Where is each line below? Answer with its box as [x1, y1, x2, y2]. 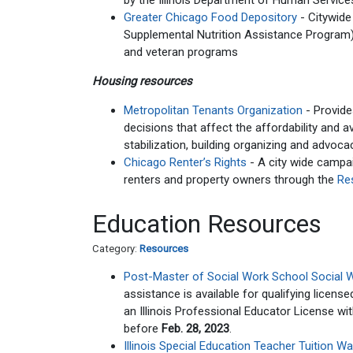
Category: [92, 242, 139, 255]
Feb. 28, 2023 [162, 321, 229, 336]
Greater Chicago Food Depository [124, 10, 297, 24]
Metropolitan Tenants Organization [124, 103, 303, 117]
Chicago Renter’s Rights [124, 155, 247, 169]
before [124, 321, 162, 336]
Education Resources [92, 208, 321, 239]
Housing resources [92, 74, 192, 88]
